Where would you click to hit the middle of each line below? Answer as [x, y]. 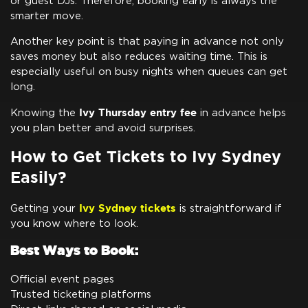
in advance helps [241, 113]
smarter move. [47, 16]
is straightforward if [229, 208]
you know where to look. [74, 223]
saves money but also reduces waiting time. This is [139, 56]
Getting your [45, 208]
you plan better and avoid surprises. [103, 128]
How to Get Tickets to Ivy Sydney [146, 156]
